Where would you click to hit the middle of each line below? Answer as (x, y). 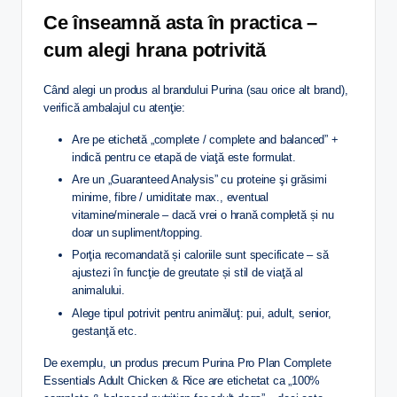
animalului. (98, 291)
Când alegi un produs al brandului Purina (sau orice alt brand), (196, 90)
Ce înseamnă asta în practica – (180, 23)
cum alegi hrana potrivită (155, 51)
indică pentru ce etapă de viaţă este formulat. (184, 158)
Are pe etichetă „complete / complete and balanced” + (205, 140)
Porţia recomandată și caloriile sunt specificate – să (200, 255)
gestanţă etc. (105, 331)
